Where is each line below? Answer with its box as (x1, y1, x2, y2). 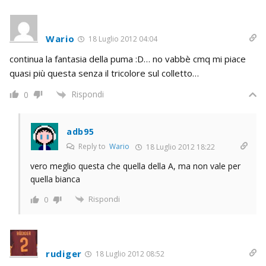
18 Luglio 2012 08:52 (93, 249, 164, 259)
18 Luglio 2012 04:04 (86, 33, 157, 44)
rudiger (46, 248, 82, 260)
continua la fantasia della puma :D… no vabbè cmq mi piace (9, 52, 246, 65)
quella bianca (30, 173, 80, 185)
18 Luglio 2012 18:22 (144, 141, 215, 152)
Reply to (77, 141, 109, 151)
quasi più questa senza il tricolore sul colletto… (9, 66, 199, 79)
